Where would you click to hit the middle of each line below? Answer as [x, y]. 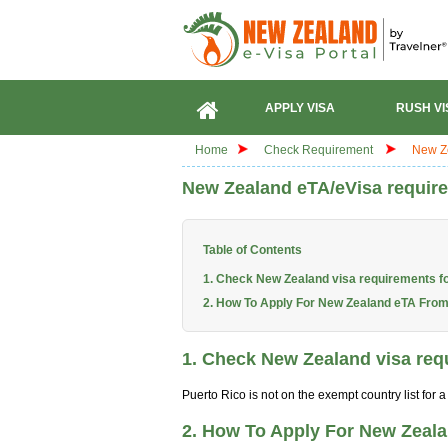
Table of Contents [252, 250]
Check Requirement [320, 150]
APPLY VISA [300, 107]
